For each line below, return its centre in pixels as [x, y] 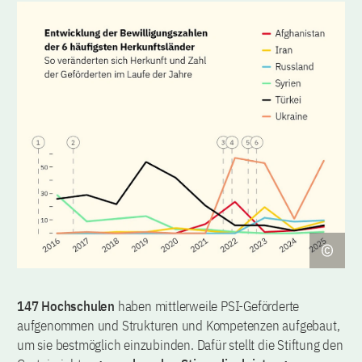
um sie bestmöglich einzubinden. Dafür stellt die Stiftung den [180, 345]
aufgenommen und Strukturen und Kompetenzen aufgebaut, [179, 326]
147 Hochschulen [66, 307]
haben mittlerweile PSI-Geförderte [207, 307]
